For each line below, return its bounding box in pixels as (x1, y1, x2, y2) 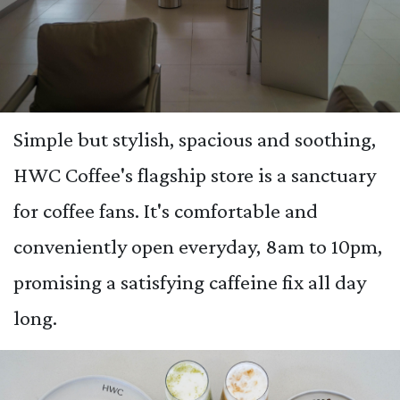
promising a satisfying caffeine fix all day (13, 270, 366, 295)
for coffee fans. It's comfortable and (13, 198, 318, 223)
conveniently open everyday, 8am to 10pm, (13, 234, 382, 259)
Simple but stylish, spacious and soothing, (13, 127, 376, 152)
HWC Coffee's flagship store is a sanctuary (13, 162, 376, 187)
